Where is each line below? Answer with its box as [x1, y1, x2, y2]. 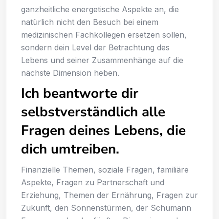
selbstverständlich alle [21, 102, 165, 121]
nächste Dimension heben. [21, 67, 119, 78]
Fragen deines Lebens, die [21, 121, 186, 140]
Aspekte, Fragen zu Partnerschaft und [21, 177, 164, 187]
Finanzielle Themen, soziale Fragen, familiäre [21, 164, 189, 175]
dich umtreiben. [21, 139, 119, 158]
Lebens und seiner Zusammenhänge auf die [21, 55, 183, 65]
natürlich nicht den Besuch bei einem [21, 17, 158, 27]
